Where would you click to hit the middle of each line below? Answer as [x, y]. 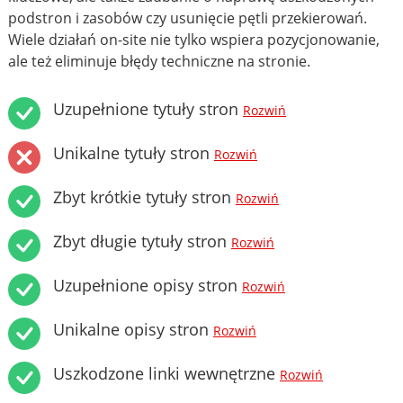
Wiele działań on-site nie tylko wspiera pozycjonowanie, [194, 39]
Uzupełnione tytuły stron [148, 108]
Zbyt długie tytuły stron [142, 241]
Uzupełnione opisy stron [148, 285]
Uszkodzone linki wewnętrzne [166, 373]
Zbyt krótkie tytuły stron [144, 197]
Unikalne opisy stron [133, 329]
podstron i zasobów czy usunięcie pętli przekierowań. [188, 18]
